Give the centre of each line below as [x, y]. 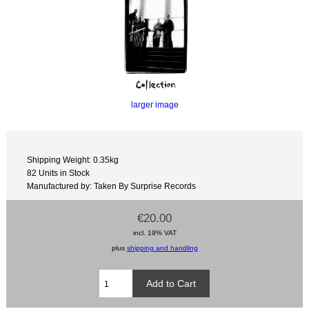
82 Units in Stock [59, 172]
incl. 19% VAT [154, 233]
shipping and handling [162, 248]
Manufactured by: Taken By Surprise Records [112, 186]
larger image [154, 105]
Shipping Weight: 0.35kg [73, 159]
